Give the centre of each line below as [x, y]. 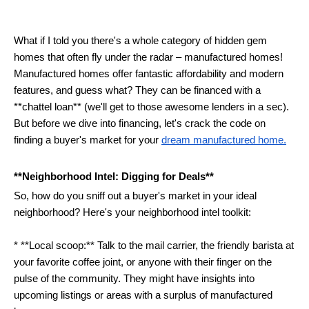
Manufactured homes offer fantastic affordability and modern [149, 74]
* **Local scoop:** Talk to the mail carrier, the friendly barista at [154, 246]
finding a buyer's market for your [88, 140]
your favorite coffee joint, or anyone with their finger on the [143, 262]
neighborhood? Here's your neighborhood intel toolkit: [132, 213]
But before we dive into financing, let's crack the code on [140, 124]
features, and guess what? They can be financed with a [137, 91]
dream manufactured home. [224, 140]
